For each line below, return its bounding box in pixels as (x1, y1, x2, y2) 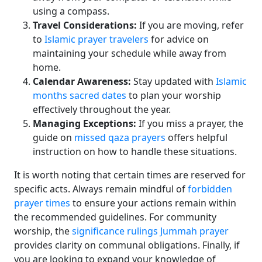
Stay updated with (131, 75, 216, 88)
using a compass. (33, 5, 109, 18)
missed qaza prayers (74, 131, 166, 144)
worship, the (14, 225, 72, 237)
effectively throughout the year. (33, 103, 171, 116)
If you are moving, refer (137, 19, 244, 32)
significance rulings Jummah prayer (72, 225, 229, 237)
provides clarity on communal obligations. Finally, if (14, 239, 240, 251)
